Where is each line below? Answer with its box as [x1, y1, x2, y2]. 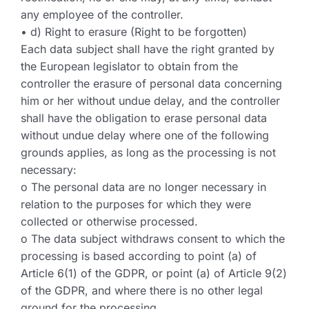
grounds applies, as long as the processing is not [21, 146, 276, 159]
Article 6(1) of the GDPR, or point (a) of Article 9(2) [21, 266, 287, 280]
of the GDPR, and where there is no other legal [21, 283, 263, 297]
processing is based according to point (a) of [21, 249, 257, 263]
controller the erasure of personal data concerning [21, 77, 282, 90]
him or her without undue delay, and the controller [21, 94, 280, 108]
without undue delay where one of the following [21, 128, 269, 142]
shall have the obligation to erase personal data [21, 111, 267, 125]
